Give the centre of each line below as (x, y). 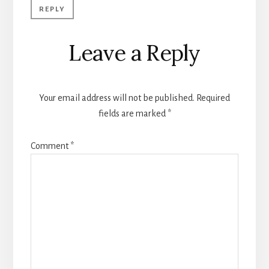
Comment (50, 146)
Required (213, 98)
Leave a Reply (134, 53)
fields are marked (133, 114)
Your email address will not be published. (117, 98)
